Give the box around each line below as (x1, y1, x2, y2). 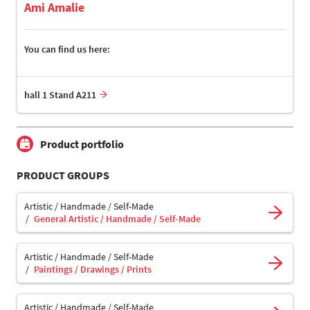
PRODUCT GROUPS (17, 168, 109, 183)
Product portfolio (40, 137, 124, 152)
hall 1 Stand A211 (24, 89, 96, 102)
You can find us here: (24, 43, 110, 56)
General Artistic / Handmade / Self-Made (34, 212, 201, 226)
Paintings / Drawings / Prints (34, 263, 152, 276)
